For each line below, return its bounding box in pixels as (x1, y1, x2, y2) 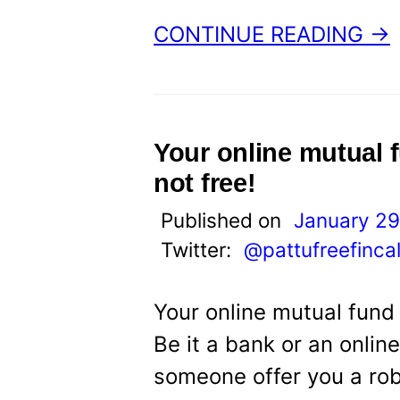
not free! (154, 169, 256, 197)
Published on (161, 208, 287, 232)
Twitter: (161, 237, 237, 262)
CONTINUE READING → (154, 21, 390, 47)
